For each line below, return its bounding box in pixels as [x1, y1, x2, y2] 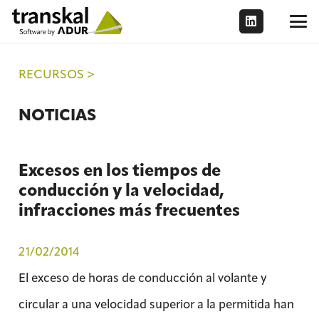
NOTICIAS [18, 105, 96, 125]
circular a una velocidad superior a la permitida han [18, 296, 294, 311]
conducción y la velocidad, [18, 179, 224, 201]
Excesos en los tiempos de [18, 159, 221, 181]
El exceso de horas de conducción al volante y [18, 270, 267, 285]
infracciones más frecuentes [18, 199, 240, 221]
